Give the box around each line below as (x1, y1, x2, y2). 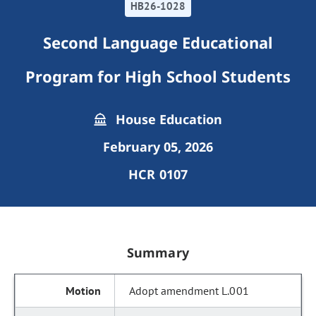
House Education (111, 111, 223, 128)
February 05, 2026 (102, 138, 214, 155)
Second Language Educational (42, 32, 274, 53)
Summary (127, 244, 189, 261)
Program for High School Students (25, 66, 291, 87)
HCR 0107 (128, 166, 188, 183)
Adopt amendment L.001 (129, 284, 249, 298)
